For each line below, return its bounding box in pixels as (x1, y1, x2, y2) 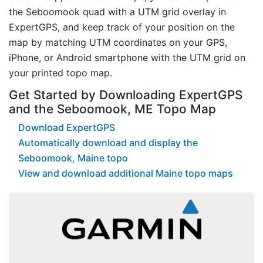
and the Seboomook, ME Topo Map (9, 101, 216, 116)
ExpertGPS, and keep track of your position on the (9, 21, 235, 33)
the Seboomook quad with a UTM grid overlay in (9, 5, 226, 18)
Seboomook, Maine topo (18, 152, 128, 164)
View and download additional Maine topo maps (18, 167, 233, 180)
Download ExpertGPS (18, 122, 115, 134)
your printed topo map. (9, 66, 112, 79)
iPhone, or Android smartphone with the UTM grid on (9, 51, 245, 63)
